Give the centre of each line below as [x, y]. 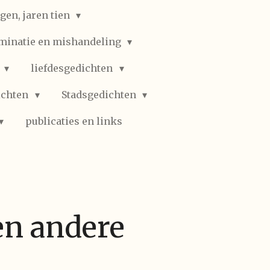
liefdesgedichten [73, 68]
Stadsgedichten [100, 95]
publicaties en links [74, 121]
